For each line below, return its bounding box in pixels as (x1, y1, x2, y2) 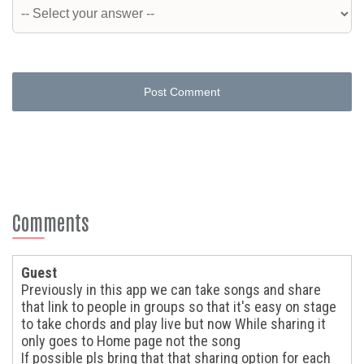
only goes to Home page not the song (21, 331, 240, 349)
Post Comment (144, 84, 220, 98)
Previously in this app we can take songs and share (21, 280, 321, 298)
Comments (12, 208, 89, 234)
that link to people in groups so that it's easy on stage (21, 297, 336, 315)
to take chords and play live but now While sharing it (21, 314, 326, 332)
